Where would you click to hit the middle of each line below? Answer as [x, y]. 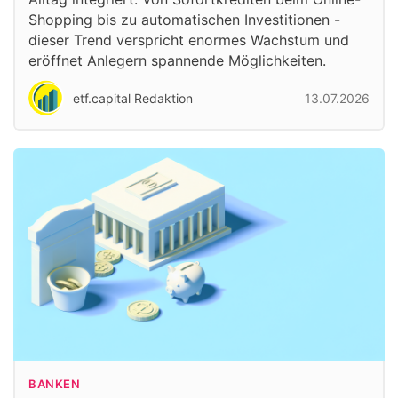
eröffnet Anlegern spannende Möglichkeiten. [177, 61]
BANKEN [55, 383]
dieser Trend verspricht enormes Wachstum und [189, 40]
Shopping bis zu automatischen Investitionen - [184, 20]
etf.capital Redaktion [133, 98]
